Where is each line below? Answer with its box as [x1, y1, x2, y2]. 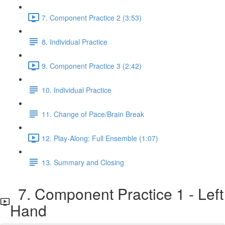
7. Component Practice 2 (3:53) [42, 12, 142, 23]
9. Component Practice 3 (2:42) [42, 60, 142, 71]
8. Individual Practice [42, 36, 107, 47]
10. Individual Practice [42, 84, 111, 95]
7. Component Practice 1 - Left [10, 183, 224, 204]
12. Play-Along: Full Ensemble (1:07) [42, 133, 158, 143]
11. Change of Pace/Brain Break [42, 108, 144, 119]
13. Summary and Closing [42, 157, 124, 167]
